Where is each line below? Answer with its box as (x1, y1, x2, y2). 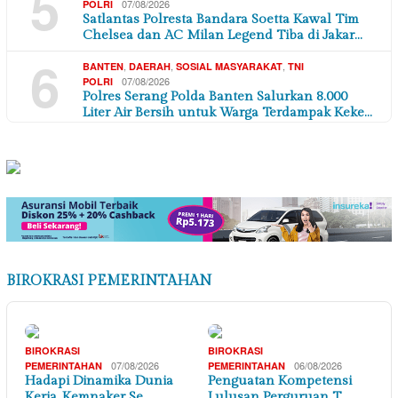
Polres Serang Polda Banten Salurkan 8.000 (83, 89, 347, 105)
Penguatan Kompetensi (208, 372, 352, 388)
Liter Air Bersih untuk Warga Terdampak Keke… (83, 105, 372, 121)
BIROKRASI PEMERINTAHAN (6, 272, 211, 290)
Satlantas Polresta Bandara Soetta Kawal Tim (83, 12, 359, 28)
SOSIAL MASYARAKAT (176, 60, 283, 74)
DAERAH (129, 60, 171, 74)
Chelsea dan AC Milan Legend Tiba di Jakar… (83, 28, 362, 44)
